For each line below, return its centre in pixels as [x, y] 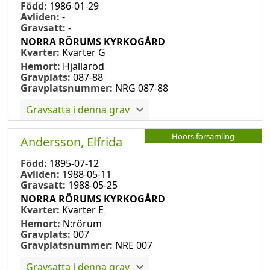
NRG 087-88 [142, 88]
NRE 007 [134, 245]
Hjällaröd [83, 66]
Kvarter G [84, 52]
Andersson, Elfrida [71, 142]
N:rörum [82, 223]
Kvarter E [83, 209]
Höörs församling [203, 136]
